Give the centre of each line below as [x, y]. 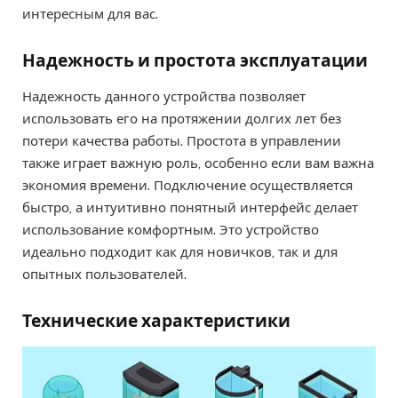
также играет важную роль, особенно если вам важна [198, 163]
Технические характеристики [156, 321]
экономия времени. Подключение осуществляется [187, 186]
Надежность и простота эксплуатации [195, 60]
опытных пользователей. [104, 275]
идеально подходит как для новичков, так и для [180, 252]
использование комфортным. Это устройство [171, 230]
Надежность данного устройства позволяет [164, 97]
